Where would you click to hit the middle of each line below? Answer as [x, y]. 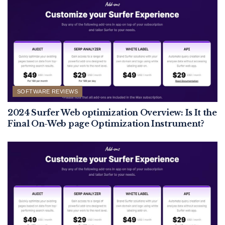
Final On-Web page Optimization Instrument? [106, 124]
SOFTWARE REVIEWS [48, 92]
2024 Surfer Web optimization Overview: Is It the [112, 113]
